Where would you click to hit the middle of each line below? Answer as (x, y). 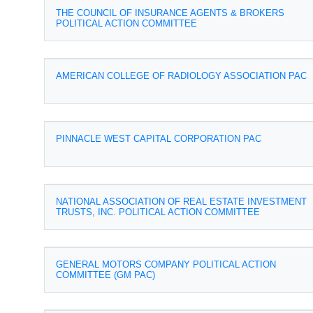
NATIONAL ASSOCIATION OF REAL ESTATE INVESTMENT (181, 202)
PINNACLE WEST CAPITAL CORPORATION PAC (159, 139)
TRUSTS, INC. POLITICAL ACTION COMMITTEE (158, 212)
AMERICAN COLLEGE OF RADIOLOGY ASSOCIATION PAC (181, 76)
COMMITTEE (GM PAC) (105, 275)
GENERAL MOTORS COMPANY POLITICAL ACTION (166, 264)
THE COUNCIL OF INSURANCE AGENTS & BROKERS (170, 13)
